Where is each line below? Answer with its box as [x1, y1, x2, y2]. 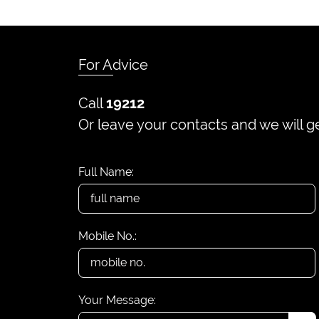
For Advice [78, 56, 149, 73]
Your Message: [78, 293, 157, 307]
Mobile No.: [78, 229, 137, 243]
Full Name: [78, 165, 135, 179]
